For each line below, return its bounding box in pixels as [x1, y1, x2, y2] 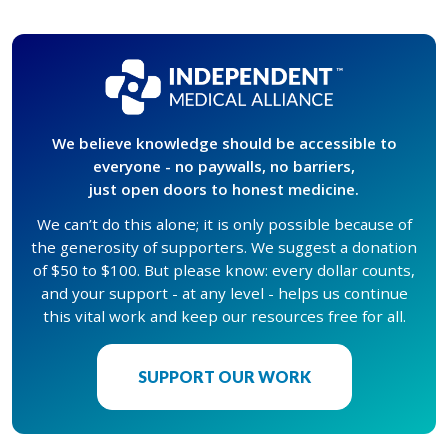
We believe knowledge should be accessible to [51, 132, 397, 153]
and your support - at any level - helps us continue [40, 282, 408, 303]
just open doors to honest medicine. [89, 178, 359, 199]
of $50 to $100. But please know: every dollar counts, [33, 259, 415, 280]
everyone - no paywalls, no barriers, [93, 155, 355, 176]
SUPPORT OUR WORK [137, 366, 311, 386]
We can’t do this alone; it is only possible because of [36, 213, 412, 234]
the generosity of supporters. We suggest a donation [31, 236, 417, 257]
